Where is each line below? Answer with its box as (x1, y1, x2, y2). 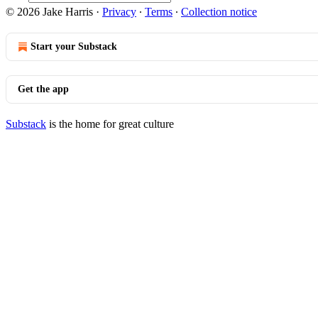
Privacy (102, 6, 136, 18)
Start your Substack (31, 41, 117, 52)
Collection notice (181, 6, 257, 18)
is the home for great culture (46, 118, 174, 130)
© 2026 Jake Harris (6, 6, 93, 18)
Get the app (18, 84, 69, 94)
